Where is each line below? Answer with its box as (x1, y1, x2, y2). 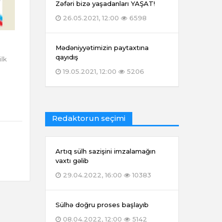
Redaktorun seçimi (52, 113, 125, 123)
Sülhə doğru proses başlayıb (55, 201, 149, 209)
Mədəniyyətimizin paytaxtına (55, 44, 149, 52)
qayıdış (55, 53, 78, 61)
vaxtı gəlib (55, 157, 89, 165)
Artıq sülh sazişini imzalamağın (55, 147, 156, 156)
